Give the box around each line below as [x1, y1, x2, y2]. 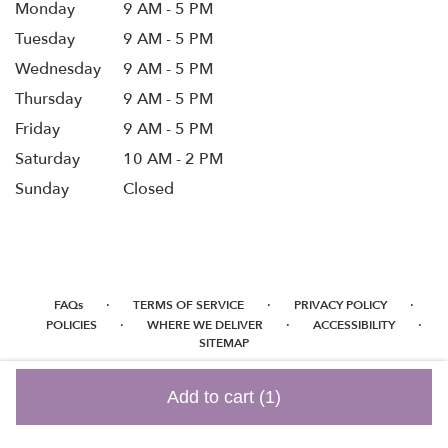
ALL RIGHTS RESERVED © [153, 366, 295, 383]
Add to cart [167, 387, 259, 407]
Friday [15, 117, 60, 140]
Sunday [15, 177, 69, 200]
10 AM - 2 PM [123, 147, 224, 170]
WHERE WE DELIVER [147, 316, 263, 333]
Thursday [15, 87, 82, 110]
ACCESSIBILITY [313, 316, 395, 333]
